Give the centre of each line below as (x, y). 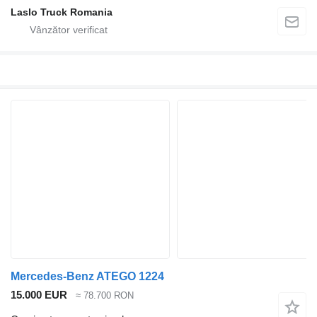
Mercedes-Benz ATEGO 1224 (87, 277)
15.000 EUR (39, 295)
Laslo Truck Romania (62, 12)
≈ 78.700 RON (105, 296)
